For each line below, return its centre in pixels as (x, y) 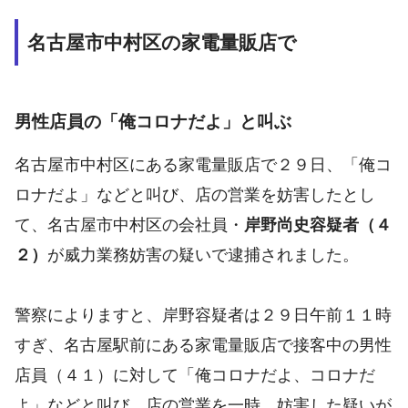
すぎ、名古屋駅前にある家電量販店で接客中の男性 (203, 345)
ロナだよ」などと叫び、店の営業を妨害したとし (195, 195)
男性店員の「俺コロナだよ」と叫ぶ (153, 122)
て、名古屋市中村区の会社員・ (129, 225)
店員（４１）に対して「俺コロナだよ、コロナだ (195, 375)
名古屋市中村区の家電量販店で (162, 42)
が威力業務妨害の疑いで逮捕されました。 (203, 255)
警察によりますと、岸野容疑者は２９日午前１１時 (203, 315)
